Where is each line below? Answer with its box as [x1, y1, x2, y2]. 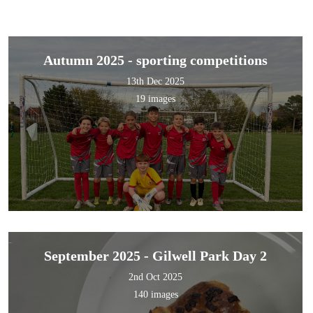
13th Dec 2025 [126, 76, 185, 87]
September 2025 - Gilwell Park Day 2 [44, 248, 268, 264]
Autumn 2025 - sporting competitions [43, 52, 268, 68]
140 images [133, 289, 178, 300]
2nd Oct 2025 [129, 272, 183, 283]
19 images [136, 94, 176, 105]
